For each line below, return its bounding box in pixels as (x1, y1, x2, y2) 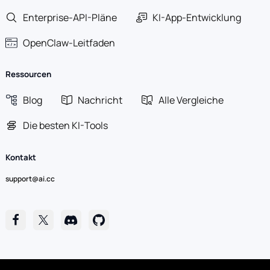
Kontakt (5, 151, 36, 163)
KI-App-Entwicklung (152, 10, 242, 24)
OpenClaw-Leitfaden (22, 36, 115, 50)
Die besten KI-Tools (22, 119, 108, 133)
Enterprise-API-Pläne (22, 10, 117, 24)
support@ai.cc (5, 173, 55, 184)
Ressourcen (5, 69, 51, 80)
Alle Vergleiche (158, 93, 224, 107)
